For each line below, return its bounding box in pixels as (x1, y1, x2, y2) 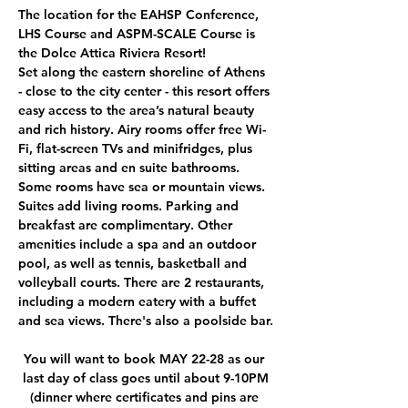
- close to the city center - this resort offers (18, 82, 273, 99)
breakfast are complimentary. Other (18, 216, 236, 233)
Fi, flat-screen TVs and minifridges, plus (18, 139, 256, 157)
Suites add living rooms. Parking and (18, 197, 242, 214)
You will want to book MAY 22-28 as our (24, 350, 268, 367)
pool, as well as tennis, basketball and (18, 254, 250, 271)
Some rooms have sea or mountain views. (18, 178, 269, 195)
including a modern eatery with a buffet (18, 292, 260, 310)
